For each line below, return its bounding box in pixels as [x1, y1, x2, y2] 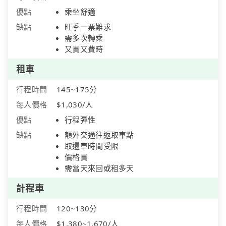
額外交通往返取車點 [65, 130, 134, 140]
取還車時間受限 [65, 141, 119, 151]
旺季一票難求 [65, 22, 111, 32]
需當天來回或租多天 [65, 163, 134, 174]
